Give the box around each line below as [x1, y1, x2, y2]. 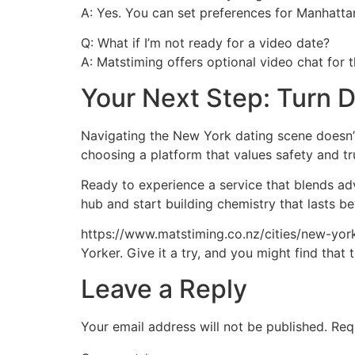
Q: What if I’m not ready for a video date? [81, 35, 330, 52]
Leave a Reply [81, 273, 247, 304]
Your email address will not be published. [81, 318, 327, 334]
